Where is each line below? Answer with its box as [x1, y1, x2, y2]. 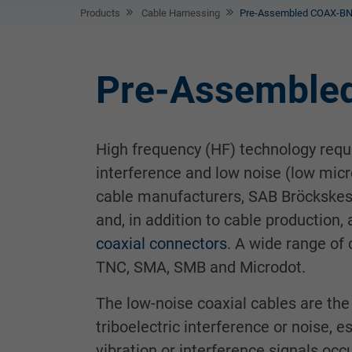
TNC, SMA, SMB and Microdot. [96, 257, 306, 277]
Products [80, 6, 120, 19]
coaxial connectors [96, 233, 227, 253]
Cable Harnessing [139, 6, 221, 19]
